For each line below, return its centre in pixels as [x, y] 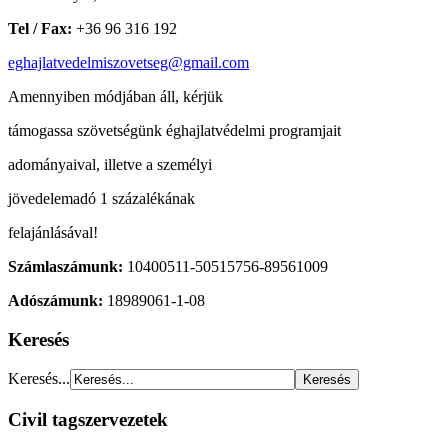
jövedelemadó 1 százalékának [101, 198]
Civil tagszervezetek [88, 420]
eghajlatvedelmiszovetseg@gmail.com [128, 62]
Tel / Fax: [40, 28]
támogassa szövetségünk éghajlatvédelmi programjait [174, 130]
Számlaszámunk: [65, 266]
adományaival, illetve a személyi [110, 164]
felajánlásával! [53, 232]
